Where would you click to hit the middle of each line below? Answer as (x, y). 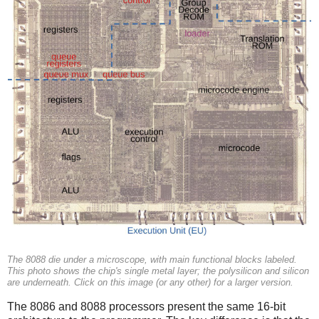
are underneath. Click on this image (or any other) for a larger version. (150, 283)
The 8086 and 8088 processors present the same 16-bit (146, 307)
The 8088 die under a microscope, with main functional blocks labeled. (152, 260)
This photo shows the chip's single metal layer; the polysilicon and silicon (158, 272)
